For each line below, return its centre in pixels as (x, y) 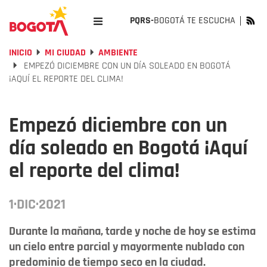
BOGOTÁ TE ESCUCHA (195, 21)
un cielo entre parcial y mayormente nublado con (127, 247)
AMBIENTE (118, 53)
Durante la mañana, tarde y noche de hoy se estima (132, 231)
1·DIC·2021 (37, 204)
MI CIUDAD (65, 53)
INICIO (21, 53)
